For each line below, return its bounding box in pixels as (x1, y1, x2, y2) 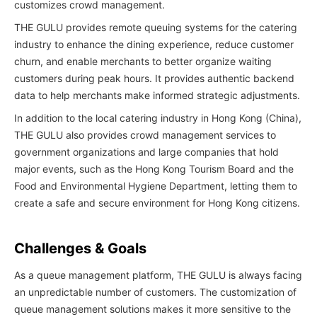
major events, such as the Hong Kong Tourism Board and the (14, 163, 294, 175)
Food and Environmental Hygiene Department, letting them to (14, 180, 297, 192)
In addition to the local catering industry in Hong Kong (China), (14, 112, 301, 124)
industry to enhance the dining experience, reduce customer (14, 38, 294, 50)
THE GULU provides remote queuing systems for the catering (14, 21, 297, 33)
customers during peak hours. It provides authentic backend (14, 72, 294, 84)
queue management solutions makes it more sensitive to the (14, 303, 291, 315)
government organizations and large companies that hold (14, 146, 279, 158)
